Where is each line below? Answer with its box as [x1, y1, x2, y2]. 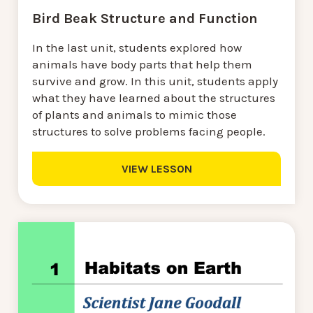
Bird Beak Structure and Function [32, 10, 258, 27]
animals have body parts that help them [32, 57, 252, 72]
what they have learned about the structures [32, 91, 275, 105]
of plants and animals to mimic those [32, 108, 237, 122]
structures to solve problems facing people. [32, 124, 268, 139]
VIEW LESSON [121, 162, 192, 176]
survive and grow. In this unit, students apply [32, 74, 278, 89]
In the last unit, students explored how [32, 41, 242, 55]
